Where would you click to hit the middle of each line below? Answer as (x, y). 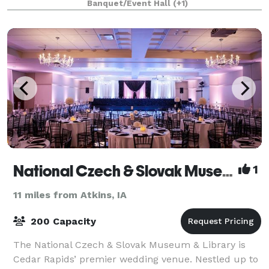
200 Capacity (62, 221)
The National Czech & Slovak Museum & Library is (129, 244)
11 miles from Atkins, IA (70, 195)
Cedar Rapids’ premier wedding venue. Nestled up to (136, 259)
